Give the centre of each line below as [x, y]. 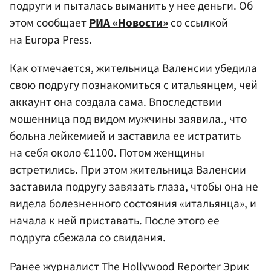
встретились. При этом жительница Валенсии [128, 170]
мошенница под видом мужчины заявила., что [128, 119]
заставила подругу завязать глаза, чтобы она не [134, 187]
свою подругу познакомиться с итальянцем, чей [134, 86]
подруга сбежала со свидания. [88, 238]
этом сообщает [49, 23]
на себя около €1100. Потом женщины [107, 153]
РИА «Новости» [129, 23]
